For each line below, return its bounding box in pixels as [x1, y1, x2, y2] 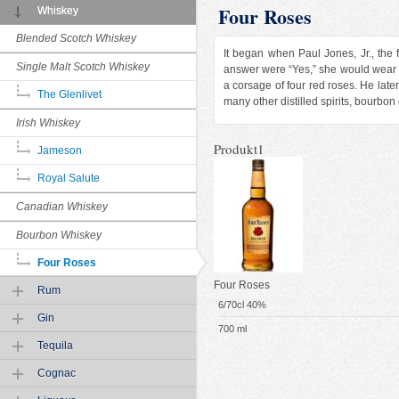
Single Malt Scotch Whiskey [16, 61, 150, 73]
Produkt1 [214, 139, 265, 158]
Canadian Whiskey [16, 200, 108, 213]
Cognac [37, 367, 76, 379]
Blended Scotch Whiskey [16, 32, 136, 45]
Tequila [37, 339, 73, 352]
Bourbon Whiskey [16, 229, 102, 241]
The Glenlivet [37, 88, 102, 101]
